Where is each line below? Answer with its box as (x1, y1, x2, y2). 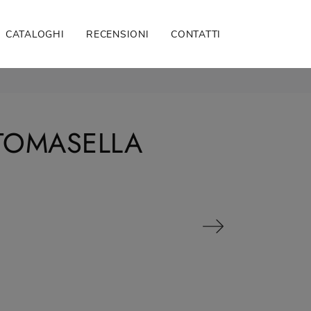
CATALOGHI (6, 27, 65, 41)
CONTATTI (171, 27, 221, 41)
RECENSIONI (86, 27, 149, 41)
